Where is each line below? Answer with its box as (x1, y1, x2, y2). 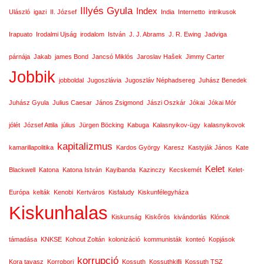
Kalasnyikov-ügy (153, 121, 200, 128)
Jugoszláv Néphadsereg (125, 77, 195, 84)
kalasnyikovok (204, 121, 245, 128)
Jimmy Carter (186, 53, 225, 60)
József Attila (24, 121, 58, 128)
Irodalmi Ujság (36, 31, 77, 38)
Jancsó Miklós (92, 53, 133, 60)
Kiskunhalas (9, 203, 108, 223)
